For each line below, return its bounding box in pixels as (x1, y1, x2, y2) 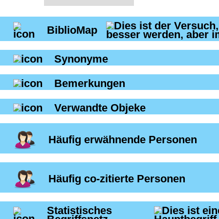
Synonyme (54, 53, 108, 66)
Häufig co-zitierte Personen (48, 173, 185, 185)
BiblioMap (46, 24, 100, 37)
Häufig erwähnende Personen (48, 133, 197, 146)
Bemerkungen (54, 77, 125, 90)
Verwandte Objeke (54, 102, 146, 114)
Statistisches (46, 204, 112, 217)
